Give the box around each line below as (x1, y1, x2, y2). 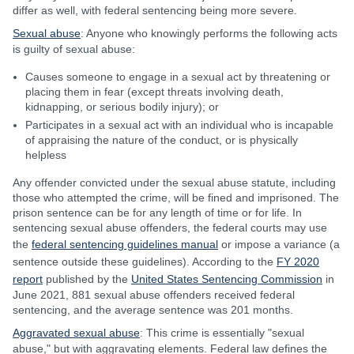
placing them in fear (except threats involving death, (25, 85, 284, 98)
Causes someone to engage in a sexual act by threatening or (25, 70, 330, 83)
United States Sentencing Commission (131, 273, 322, 285)
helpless (25, 149, 66, 161)
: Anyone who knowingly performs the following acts (81, 27, 337, 40)
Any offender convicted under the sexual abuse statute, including (13, 176, 336, 189)
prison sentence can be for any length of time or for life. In (13, 206, 302, 219)
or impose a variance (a (218, 238, 340, 250)
